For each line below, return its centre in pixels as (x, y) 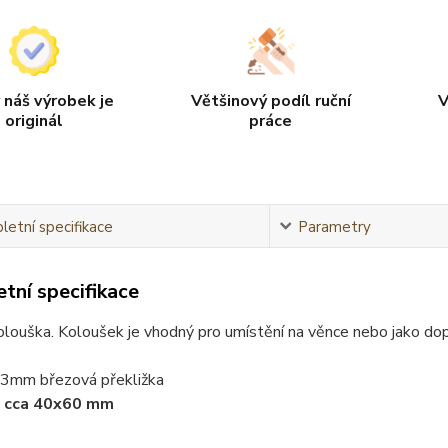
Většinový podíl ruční (270, 100)
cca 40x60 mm (58, 403)
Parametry (334, 226)
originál (34, 120)
